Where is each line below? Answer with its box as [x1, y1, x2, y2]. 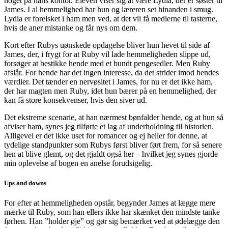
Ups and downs [4, 179, 46, 187]
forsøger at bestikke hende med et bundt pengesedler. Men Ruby [4, 59, 210, 68]
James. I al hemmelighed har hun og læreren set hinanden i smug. [4, 5, 213, 14]
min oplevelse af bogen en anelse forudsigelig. [4, 158, 154, 167]
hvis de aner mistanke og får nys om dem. [4, 23, 141, 32]
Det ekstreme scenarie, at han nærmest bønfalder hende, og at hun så [4, 112, 223, 122]
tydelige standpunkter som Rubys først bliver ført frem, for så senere [4, 140, 222, 149]
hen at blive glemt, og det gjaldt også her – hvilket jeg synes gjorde [4, 149, 218, 158]
